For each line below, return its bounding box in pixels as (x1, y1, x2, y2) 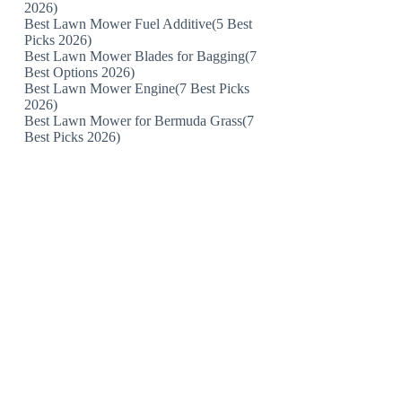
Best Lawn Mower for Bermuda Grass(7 (24, 113, 255, 128)
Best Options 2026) (24, 65, 135, 80)
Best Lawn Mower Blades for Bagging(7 (24, 48, 258, 64)
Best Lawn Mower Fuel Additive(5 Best (24, 16, 253, 31)
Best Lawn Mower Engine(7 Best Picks (24, 81, 250, 96)
